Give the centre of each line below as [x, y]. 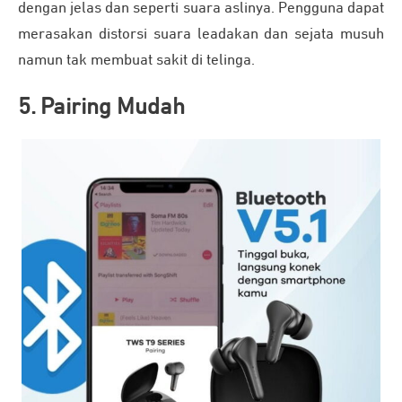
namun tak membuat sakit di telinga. [136, 61]
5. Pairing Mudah [101, 108]
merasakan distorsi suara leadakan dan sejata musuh [201, 35]
